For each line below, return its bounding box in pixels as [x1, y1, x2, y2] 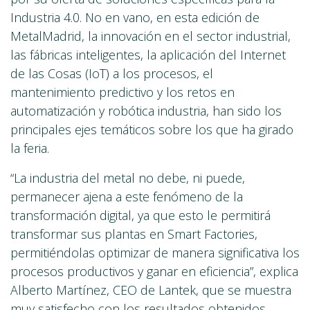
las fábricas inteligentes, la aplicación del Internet [10, 46, 286, 64]
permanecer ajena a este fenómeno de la [10, 188, 243, 206]
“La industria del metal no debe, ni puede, [10, 170, 245, 187]
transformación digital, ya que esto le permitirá [10, 207, 271, 224]
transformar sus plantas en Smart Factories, [10, 226, 257, 243]
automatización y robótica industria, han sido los [10, 102, 282, 120]
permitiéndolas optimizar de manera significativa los [10, 244, 300, 262]
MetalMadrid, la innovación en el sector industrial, [10, 28, 291, 45]
